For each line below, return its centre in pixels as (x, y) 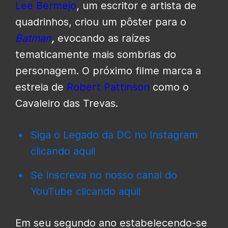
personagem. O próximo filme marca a (108, 71)
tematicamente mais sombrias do (96, 55)
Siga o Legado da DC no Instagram (114, 135)
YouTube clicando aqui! (86, 192)
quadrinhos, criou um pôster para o (101, 22)
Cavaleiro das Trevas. (67, 104)
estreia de (41, 87)
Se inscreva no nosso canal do (104, 175)
